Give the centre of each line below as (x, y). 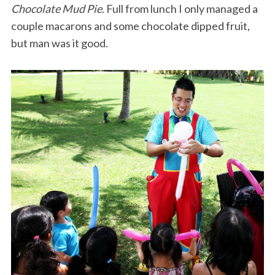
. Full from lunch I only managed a (180, 8)
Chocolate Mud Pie (56, 8)
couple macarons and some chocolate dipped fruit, (130, 25)
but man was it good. (59, 43)
